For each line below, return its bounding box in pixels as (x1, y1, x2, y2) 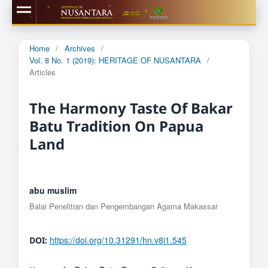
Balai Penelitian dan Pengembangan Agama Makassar (29, 200, 218, 212)
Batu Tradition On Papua (29, 115, 203, 136)
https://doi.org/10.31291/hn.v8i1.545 (49, 233, 187, 246)
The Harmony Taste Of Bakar (29, 98, 233, 118)
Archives (64, 42, 95, 54)
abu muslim (29, 184, 77, 196)
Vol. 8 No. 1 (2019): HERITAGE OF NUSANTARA (29, 54, 201, 66)
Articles (29, 66, 56, 78)
